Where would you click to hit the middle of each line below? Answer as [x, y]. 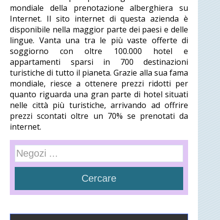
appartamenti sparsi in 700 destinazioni [99, 62]
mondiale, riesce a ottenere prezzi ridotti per [99, 83]
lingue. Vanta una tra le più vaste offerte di [99, 40]
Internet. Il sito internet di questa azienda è [99, 19]
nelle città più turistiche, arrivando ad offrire [99, 105]
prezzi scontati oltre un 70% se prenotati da [99, 116]
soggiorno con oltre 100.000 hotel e [99, 51]
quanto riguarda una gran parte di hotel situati [99, 94]
